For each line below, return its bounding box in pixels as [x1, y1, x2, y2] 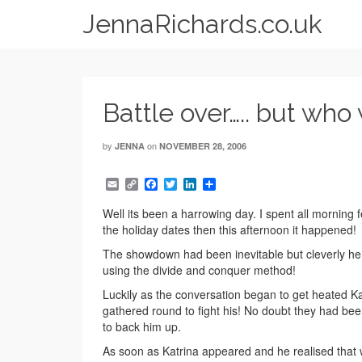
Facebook [158, 175, 214, 194]
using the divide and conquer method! [103, 262, 296, 279]
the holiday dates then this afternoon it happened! [103, 221, 356, 238]
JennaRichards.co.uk [82, 9, 322, 39]
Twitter [177, 175, 214, 194]
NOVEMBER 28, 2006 [159, 140, 246, 152]
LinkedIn [196, 175, 246, 194]
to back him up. [103, 318, 181, 335]
